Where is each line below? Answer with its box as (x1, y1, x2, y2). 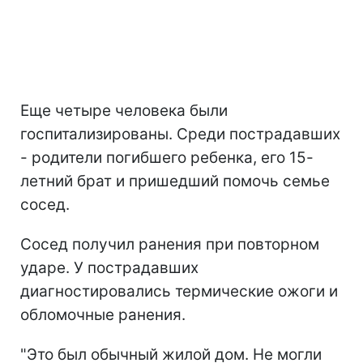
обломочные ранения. (20, 305, 186, 324)
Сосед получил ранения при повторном (20, 234, 319, 254)
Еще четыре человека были (20, 100, 228, 120)
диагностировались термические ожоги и (20, 281, 338, 301)
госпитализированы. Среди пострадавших (20, 124, 340, 143)
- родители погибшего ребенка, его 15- (20, 147, 314, 167)
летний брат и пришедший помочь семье (20, 171, 330, 190)
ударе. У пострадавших (20, 258, 199, 277)
